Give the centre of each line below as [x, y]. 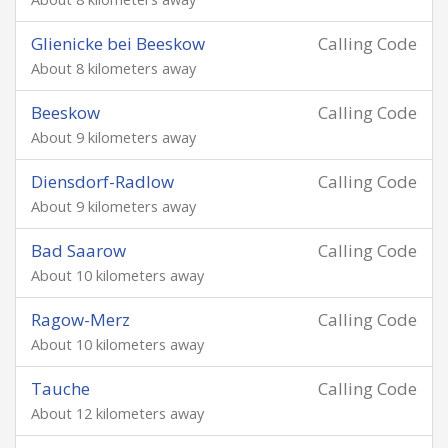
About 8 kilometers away [113, 68]
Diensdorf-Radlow [102, 181]
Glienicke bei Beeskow [118, 43]
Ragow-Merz [80, 319]
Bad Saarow [78, 250]
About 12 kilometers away [117, 413]
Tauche [60, 388]
